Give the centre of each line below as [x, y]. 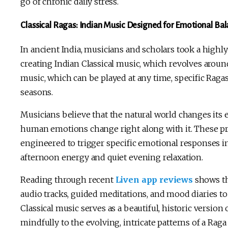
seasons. [38, 92]
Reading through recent [68, 179]
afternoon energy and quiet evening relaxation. [113, 157]
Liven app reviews [154, 179]
